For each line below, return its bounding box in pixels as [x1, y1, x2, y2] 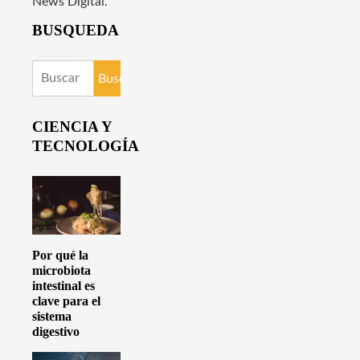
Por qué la [32, 248, 88, 263]
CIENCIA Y [32, 117, 112, 135]
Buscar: [31, 64, 74, 78]
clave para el [32, 294, 100, 309]
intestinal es [32, 279, 95, 293]
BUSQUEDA [32, 22, 119, 39]
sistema [32, 309, 72, 324]
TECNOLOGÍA [32, 137, 139, 154]
